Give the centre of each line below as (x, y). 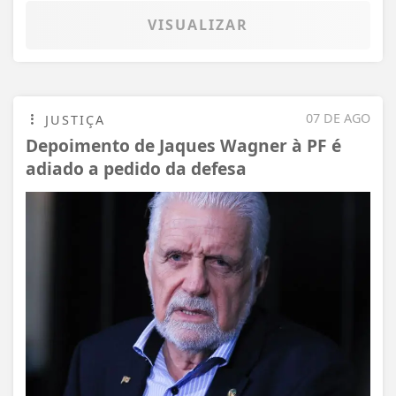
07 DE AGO (338, 118)
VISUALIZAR (198, 24)
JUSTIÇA (72, 119)
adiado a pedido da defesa (136, 168)
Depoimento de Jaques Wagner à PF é (183, 145)
